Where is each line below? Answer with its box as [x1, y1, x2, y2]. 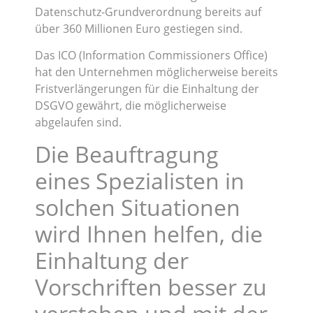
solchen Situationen [35, 191, 240, 222]
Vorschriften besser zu [35, 271, 267, 302]
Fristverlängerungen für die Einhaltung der [35, 81, 259, 97]
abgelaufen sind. [35, 115, 122, 131]
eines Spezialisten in [35, 165, 245, 196]
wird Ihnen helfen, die [35, 218, 263, 249]
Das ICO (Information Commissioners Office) [35, 48, 268, 64]
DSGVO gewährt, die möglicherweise [35, 98, 226, 114]
